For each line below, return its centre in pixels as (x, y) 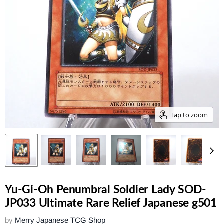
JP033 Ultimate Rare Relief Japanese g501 (111, 203)
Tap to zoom (189, 115)
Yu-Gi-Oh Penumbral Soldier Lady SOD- (106, 190)
